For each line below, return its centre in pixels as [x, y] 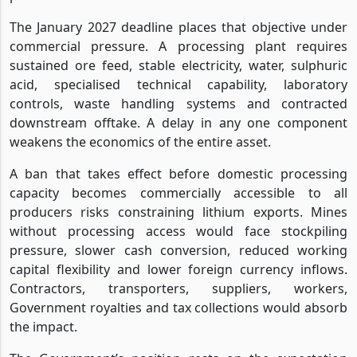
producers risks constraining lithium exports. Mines [178, 212]
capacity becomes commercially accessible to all [178, 192]
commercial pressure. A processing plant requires [178, 46]
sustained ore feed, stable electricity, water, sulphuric [178, 65]
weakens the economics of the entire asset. [140, 141]
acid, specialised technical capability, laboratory [178, 84]
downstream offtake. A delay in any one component [178, 122]
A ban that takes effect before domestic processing [178, 173]
